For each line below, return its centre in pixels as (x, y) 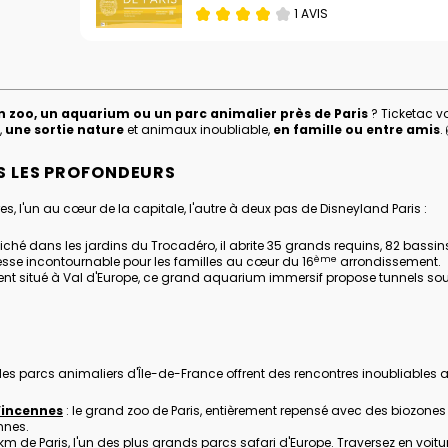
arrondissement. (389, 262)
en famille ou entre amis (356, 129)
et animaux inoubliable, (198, 129)
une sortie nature (64, 129)
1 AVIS (310, 13)
